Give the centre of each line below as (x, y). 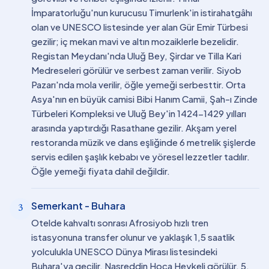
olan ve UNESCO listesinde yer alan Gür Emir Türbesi (140, 27)
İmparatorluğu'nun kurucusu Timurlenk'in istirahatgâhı (142, 12)
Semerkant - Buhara (78, 206)
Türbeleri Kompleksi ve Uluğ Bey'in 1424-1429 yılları (139, 113)
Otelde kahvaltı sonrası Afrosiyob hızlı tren (120, 222)
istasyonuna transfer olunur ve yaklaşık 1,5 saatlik (133, 237)
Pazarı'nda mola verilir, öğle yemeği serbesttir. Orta (138, 84)
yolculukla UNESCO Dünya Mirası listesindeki (124, 251)
